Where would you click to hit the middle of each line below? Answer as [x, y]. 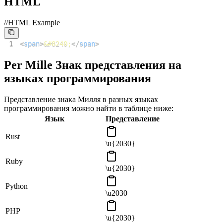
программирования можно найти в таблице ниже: [89, 109]
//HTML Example [32, 22]
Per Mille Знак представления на [93, 65]
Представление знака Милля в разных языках [81, 100]
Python [17, 186]
